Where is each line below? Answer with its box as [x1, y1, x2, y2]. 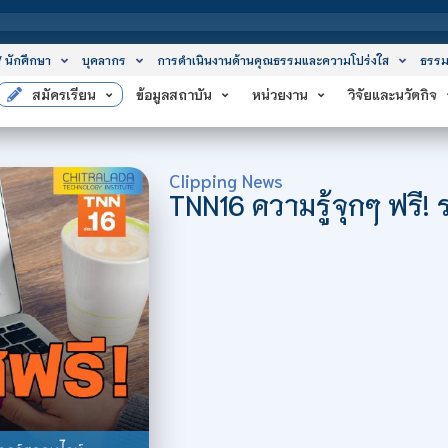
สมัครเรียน [32, 86, 97, 103]
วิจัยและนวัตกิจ [348, 86, 438, 103]
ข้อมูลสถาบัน [136, 86, 213, 103]
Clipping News [169, 168, 283, 192]
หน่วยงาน [252, 86, 309, 103]
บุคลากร [82, 53, 126, 67]
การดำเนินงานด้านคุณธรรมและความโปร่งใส [157, 53, 389, 67]
